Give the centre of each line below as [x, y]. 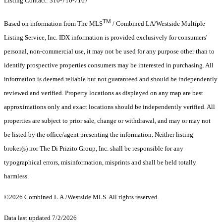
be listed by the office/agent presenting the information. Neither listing [99, 135]
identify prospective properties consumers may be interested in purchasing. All [109, 65]
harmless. [17, 176]
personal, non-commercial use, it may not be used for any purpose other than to [109, 52]
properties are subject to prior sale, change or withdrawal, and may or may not [107, 121]
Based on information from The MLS [53, 24]
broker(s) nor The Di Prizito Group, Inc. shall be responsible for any [94, 149]
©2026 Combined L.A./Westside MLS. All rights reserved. [82, 197]
